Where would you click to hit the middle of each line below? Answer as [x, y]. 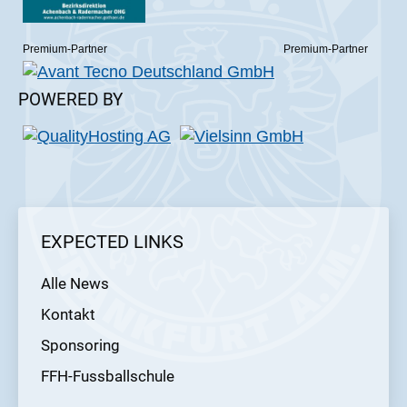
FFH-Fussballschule [108, 377]
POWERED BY [70, 100]
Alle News [75, 284]
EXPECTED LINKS [112, 242]
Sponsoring [80, 346]
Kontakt [68, 315]
